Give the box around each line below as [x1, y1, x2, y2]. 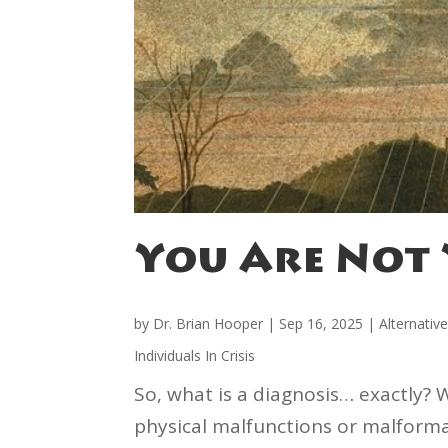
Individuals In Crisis [134, 346, 256, 366]
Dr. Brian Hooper [153, 314, 264, 334]
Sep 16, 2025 [279, 314, 364, 334]
